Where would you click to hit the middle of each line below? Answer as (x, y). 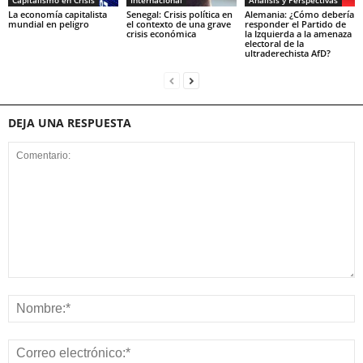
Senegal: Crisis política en (179, 14)
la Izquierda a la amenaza (298, 33)
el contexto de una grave (178, 23)
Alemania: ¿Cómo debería (299, 14)
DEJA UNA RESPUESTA (70, 122)
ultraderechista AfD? (287, 53)
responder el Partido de (295, 23)
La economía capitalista (58, 14)
